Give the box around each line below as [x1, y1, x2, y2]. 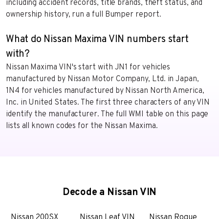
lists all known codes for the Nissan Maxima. [6, 121, 158, 131]
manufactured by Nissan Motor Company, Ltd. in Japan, [6, 74, 199, 85]
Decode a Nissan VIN [62, 186, 157, 199]
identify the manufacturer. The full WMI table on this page [6, 109, 209, 120]
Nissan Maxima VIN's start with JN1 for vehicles [6, 63, 171, 73]
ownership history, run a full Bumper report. [6, 10, 161, 20]
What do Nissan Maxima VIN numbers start [6, 33, 189, 46]
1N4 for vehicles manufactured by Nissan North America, [6, 86, 204, 96]
